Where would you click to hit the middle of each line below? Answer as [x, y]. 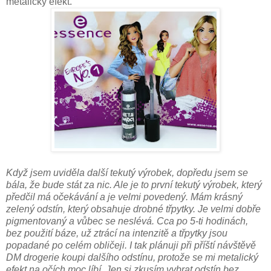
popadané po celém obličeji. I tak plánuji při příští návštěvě [131, 245]
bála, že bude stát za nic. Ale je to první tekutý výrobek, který [134, 184]
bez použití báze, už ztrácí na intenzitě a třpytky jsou [117, 233]
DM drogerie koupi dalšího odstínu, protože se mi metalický [132, 257]
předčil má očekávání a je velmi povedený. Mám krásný [124, 197]
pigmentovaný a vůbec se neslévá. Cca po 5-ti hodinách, [127, 221]
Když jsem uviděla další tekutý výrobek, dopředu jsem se [127, 172]
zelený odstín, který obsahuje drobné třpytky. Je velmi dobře [133, 209]
